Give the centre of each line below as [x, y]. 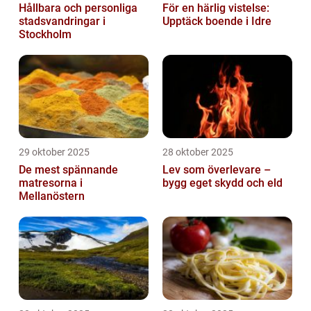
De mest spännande [68, 170]
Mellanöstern [52, 196]
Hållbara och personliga [78, 8]
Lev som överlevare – [217, 170]
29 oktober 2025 [54, 152]
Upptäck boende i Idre [217, 22]
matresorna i [51, 183]
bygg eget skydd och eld [222, 183]
